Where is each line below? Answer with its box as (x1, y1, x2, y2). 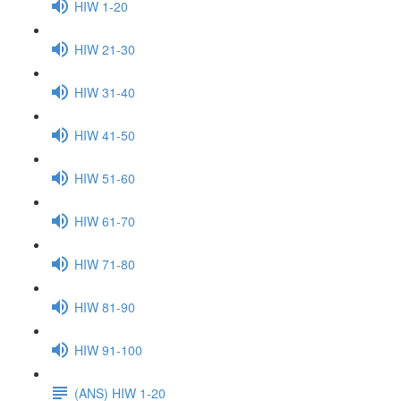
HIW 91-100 (74, 340, 142, 359)
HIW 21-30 (74, 39, 135, 58)
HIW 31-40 (74, 82, 135, 101)
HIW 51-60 (74, 168, 135, 187)
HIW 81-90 (74, 297, 135, 316)
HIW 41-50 (74, 125, 135, 144)
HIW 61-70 (74, 211, 135, 230)
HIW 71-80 (74, 254, 135, 273)
